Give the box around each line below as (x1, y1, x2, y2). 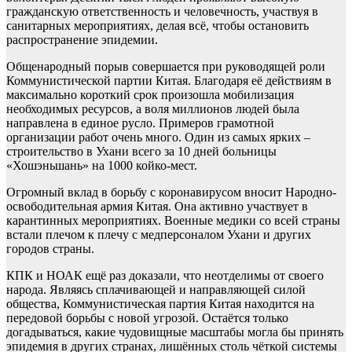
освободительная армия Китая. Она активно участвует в (6, 200, 308, 214)
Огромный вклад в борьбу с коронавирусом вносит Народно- (6, 185, 336, 200)
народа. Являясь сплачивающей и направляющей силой (6, 283, 306, 297)
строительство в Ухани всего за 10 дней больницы (6, 145, 277, 159)
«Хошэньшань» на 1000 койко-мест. (6, 159, 197, 173)
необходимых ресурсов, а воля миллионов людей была (6, 102, 299, 116)
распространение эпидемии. (6, 33, 158, 47)
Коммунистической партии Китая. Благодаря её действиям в (6, 74, 332, 88)
